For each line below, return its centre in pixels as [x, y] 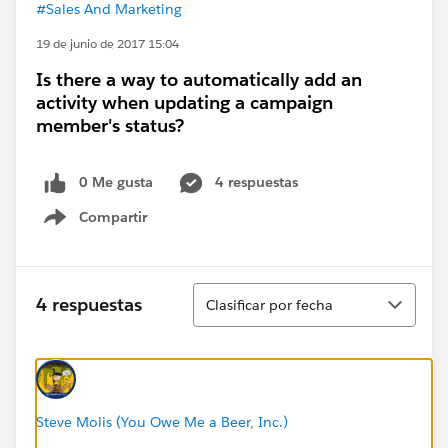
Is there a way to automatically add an [199, 79]
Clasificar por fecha [269, 304]
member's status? [110, 125]
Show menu [107, 227]
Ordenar [223, 292]
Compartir [113, 216]
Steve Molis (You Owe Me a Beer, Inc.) [162, 421]
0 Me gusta [116, 182]
